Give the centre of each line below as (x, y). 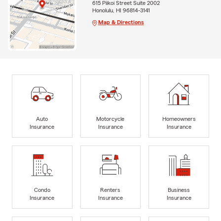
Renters (110, 190)
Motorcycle (110, 119)
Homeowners (179, 119)
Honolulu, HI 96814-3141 (121, 10)
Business (179, 190)
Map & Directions (121, 22)
